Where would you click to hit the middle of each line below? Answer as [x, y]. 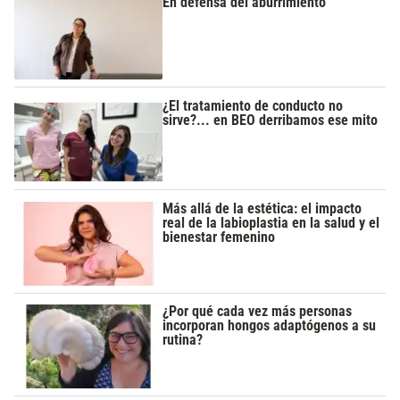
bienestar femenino [219, 237]
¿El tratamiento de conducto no [253, 105]
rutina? [183, 340]
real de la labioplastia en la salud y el [271, 223]
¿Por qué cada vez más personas [258, 312]
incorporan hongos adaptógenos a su [270, 326]
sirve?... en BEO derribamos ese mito [271, 120]
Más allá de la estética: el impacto [262, 209]
